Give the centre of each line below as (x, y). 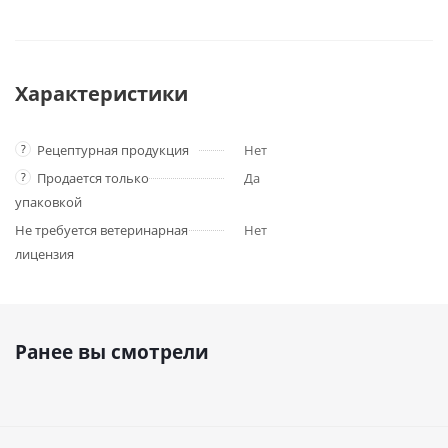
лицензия (44, 254)
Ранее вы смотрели (112, 352)
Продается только (93, 178)
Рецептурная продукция (113, 150)
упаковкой (48, 202)
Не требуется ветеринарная (101, 230)
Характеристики (101, 93)
